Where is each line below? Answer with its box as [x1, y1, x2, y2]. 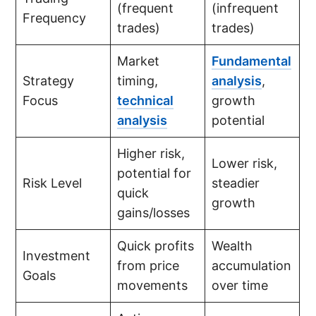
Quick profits [117, 238, 195, 253]
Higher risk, [117, 145, 186, 161]
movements [117, 277, 188, 293]
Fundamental [212, 53, 292, 68]
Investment [23, 248, 91, 263]
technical [117, 92, 174, 108]
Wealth [212, 238, 253, 253]
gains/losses [117, 205, 190, 220]
